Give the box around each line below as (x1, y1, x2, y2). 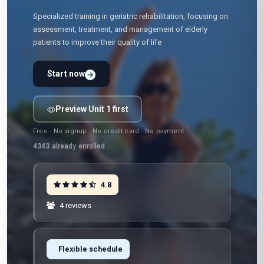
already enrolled (49, 142, 105, 150)
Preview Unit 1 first (55, 104, 128, 114)
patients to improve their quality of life (33, 38, 161, 47)
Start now (47, 69, 85, 78)
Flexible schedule (58, 245, 123, 253)
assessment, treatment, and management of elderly (33, 25, 207, 34)
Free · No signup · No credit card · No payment (33, 127, 184, 135)
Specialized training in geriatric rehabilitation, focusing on (33, 12, 228, 21)
